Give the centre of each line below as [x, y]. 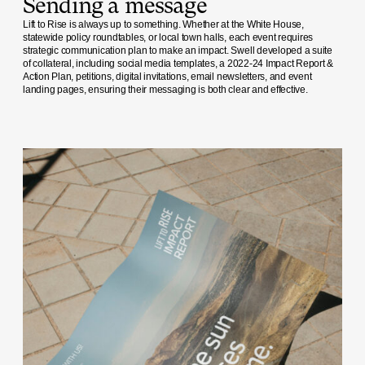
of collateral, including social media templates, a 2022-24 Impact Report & [178, 64]
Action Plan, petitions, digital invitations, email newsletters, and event [167, 77]
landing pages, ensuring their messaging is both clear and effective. [165, 90]
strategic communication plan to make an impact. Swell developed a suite [178, 51]
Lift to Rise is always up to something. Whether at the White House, [163, 25]
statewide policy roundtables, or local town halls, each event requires [168, 38]
